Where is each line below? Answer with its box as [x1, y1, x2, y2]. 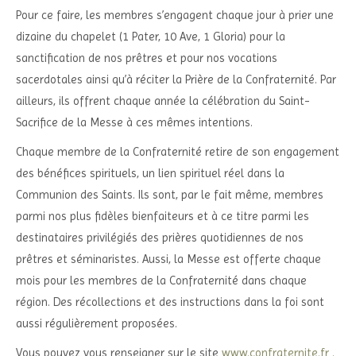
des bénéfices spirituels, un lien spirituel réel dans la [16, 166, 284, 180]
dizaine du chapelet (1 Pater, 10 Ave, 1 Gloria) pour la [16, 29, 285, 44]
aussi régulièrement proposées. [16, 316, 177, 331]
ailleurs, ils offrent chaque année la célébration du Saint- [16, 94, 310, 108]
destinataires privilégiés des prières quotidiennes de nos [16, 230, 304, 245]
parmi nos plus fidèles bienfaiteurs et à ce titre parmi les [16, 209, 309, 223]
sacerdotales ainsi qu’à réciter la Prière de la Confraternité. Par [16, 72, 336, 87]
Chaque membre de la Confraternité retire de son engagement [16, 145, 339, 159]
